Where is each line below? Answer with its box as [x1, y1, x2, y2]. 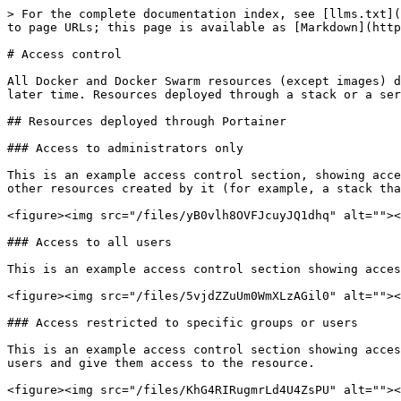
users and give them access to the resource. [7, 356, 315, 370]
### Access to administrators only [7, 141, 243, 155]
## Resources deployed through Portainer [7, 115, 286, 128]
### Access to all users [7, 235, 172, 249]
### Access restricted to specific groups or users [7, 316, 358, 329]
